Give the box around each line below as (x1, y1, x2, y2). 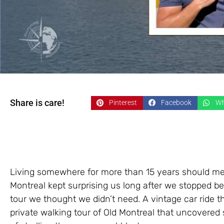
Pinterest (108, 98, 137, 107)
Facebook (160, 98, 191, 107)
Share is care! (10, 97, 64, 108)
